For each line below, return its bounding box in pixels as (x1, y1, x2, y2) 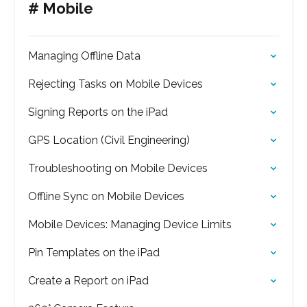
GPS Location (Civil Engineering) (28, 134, 190, 147)
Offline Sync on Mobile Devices (28, 190, 184, 203)
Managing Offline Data (28, 49, 140, 62)
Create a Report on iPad (28, 274, 149, 287)
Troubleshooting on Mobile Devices (28, 162, 208, 175)
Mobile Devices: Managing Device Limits (28, 218, 232, 231)
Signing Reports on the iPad (28, 106, 168, 119)
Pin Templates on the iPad (28, 246, 160, 259)
